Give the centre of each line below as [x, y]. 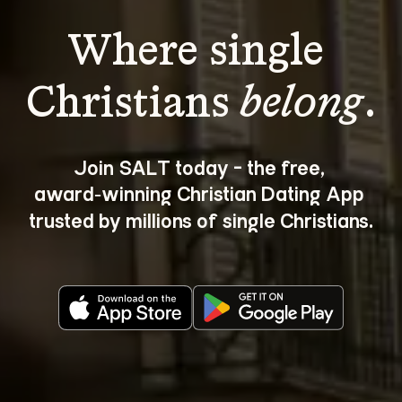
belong [302, 105]
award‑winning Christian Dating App [201, 192]
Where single [201, 52]
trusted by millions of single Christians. [201, 219]
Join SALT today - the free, [201, 166]
